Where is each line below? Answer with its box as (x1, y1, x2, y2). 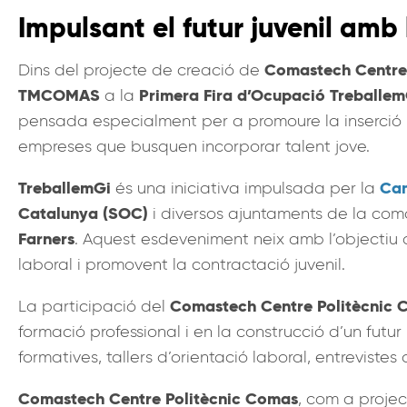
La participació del (18, 295, 170, 316)
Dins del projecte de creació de (18, 59, 264, 80)
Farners (18, 227, 74, 249)
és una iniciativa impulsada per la (111, 177, 380, 198)
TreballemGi (18, 176, 111, 198)
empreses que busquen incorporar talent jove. (18, 135, 370, 156)
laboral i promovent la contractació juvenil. (18, 253, 345, 274)
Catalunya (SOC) (18, 202, 148, 223)
